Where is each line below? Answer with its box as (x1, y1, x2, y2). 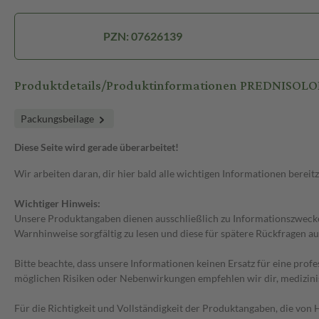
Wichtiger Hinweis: (14, 197, 100, 210)
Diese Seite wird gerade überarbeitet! (14, 141, 179, 154)
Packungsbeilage (21, 113, 96, 125)
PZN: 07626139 (103, 29, 182, 43)
